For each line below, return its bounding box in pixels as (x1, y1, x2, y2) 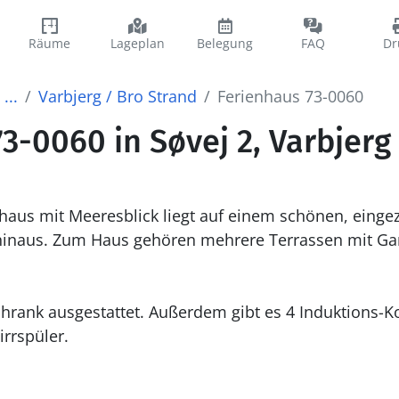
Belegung (197, 35, 254, 52)
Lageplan (110, 35, 165, 52)
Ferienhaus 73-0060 (216, 85, 363, 107)
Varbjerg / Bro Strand (37, 85, 197, 107)
